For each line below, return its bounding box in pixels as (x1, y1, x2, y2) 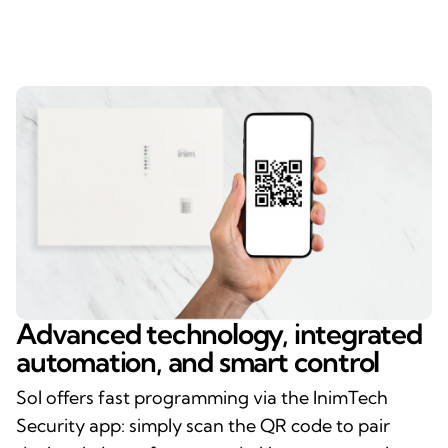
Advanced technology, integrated (16, 315, 422, 351)
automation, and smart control (16, 343, 380, 379)
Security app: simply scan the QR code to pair (16, 413, 390, 437)
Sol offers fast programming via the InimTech (16, 385, 388, 409)
